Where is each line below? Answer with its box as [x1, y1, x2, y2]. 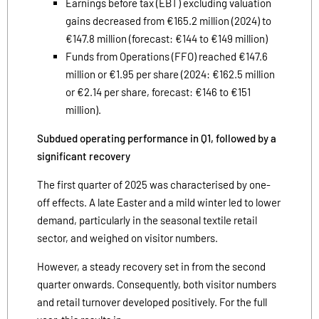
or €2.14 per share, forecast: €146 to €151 [66, 85, 251, 98]
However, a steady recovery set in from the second [37, 259, 266, 273]
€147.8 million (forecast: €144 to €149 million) [66, 31, 268, 45]
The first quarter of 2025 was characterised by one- [37, 177, 271, 191]
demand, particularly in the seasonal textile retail [37, 213, 257, 226]
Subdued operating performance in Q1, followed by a [37, 131, 276, 145]
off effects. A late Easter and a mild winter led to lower [37, 195, 281, 209]
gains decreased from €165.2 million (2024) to [66, 14, 271, 27]
